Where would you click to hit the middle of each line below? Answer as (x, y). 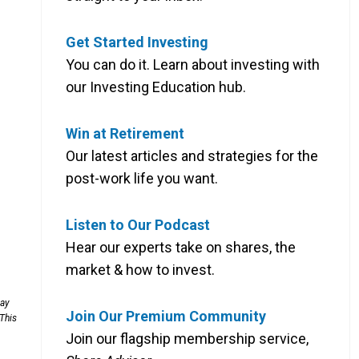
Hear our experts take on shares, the (181, 247)
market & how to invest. (140, 269)
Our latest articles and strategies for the (192, 155)
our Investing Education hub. (156, 87)
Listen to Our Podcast (138, 224)
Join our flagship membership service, (187, 338)
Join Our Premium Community (166, 316)
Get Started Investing (137, 42)
